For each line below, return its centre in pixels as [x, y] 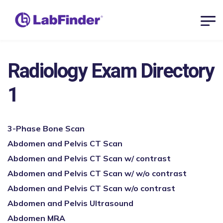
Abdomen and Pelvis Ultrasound [70, 203]
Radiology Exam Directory [111, 71]
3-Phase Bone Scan [46, 128]
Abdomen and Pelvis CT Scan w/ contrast [89, 158]
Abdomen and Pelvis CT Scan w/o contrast [91, 188]
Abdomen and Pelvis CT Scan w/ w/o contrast [97, 173]
